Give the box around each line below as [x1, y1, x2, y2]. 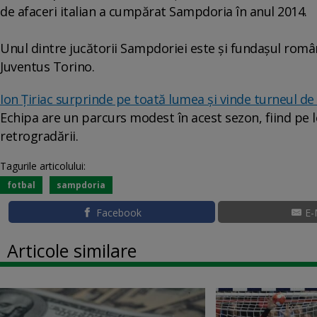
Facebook [96, 205, 142, 219]
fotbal [7, 178, 35, 191]
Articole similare [7, 238, 137, 263]
